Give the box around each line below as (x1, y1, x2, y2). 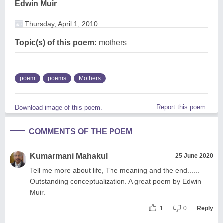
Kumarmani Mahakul (30, 151, 108, 160)
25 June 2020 (175, 152, 213, 159)
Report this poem (156, 103, 206, 111)
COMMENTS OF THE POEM (29, 127, 132, 136)
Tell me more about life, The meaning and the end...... (30, 166, 199, 174)
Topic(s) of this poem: (15, 38, 97, 47)
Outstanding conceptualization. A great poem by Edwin (30, 177, 201, 185)
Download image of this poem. (15, 103, 102, 111)
